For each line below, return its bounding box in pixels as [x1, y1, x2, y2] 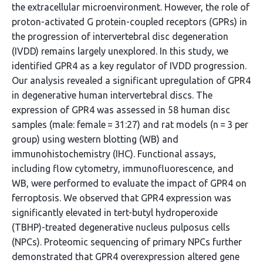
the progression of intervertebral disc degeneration [12, 31, 228, 42]
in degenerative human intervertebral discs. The [12, 90, 213, 100]
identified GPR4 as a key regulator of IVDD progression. [12, 60, 247, 71]
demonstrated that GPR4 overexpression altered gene [12, 251, 240, 262]
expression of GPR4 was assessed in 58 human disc [12, 104, 230, 115]
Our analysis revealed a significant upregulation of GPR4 [12, 75, 251, 86]
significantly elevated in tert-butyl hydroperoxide [12, 207, 218, 218]
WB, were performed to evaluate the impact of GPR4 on [12, 178, 247, 188]
